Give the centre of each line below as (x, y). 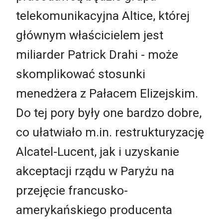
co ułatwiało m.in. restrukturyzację (110, 132)
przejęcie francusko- (72, 191)
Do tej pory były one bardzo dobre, (109, 113)
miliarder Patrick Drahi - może (97, 55)
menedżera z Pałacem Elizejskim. (107, 94)
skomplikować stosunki (81, 74)
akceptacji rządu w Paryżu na (95, 171)
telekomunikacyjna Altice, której (103, 16)
